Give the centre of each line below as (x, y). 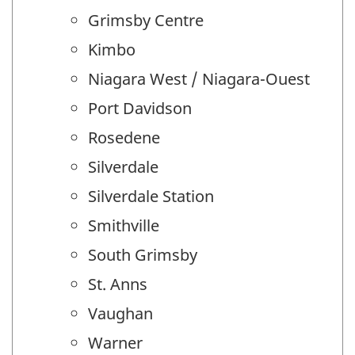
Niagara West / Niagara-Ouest (199, 79)
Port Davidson (140, 109)
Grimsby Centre (146, 21)
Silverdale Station (151, 197)
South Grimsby (143, 255)
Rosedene (124, 138)
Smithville (124, 226)
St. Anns (118, 284)
